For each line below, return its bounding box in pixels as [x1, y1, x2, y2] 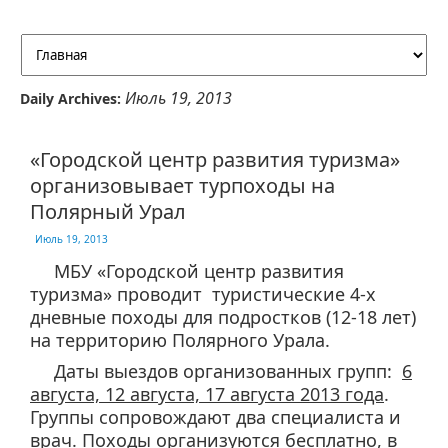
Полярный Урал [30, 198, 186, 225]
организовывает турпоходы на [30, 172, 335, 199]
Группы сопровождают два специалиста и [30, 405, 401, 429]
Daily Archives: [20, 89, 125, 108]
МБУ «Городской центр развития [54, 259, 344, 283]
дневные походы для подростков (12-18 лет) [30, 305, 416, 329]
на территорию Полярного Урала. [30, 328, 330, 352]
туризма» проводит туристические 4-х [30, 282, 376, 306]
